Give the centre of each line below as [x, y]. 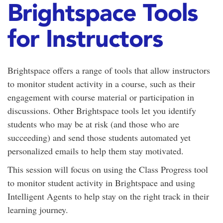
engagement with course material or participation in [101, 97]
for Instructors [85, 38]
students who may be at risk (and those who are [93, 124]
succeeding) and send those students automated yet [99, 137]
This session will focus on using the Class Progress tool [108, 169]
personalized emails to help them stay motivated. [96, 151]
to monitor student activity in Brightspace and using [101, 183]
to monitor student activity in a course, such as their [101, 84]
